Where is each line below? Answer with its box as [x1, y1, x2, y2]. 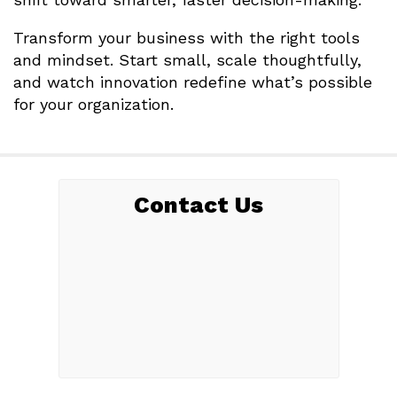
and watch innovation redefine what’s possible [13, 73, 372, 92]
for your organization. [13, 95, 174, 114]
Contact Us [134, 191, 263, 219]
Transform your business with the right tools [13, 28, 360, 48]
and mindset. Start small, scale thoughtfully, [13, 51, 362, 70]
